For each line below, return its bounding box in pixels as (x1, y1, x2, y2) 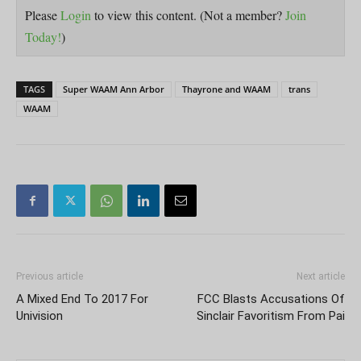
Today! (25, 28, 61, 46)
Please (25, 6, 60, 24)
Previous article (16, 271, 83, 283)
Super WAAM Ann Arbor (63, 83, 164, 96)
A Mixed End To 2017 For (16, 292, 148, 307)
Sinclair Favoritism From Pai (197, 309, 345, 324)
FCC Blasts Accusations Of (197, 292, 345, 307)
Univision (16, 309, 63, 324)
